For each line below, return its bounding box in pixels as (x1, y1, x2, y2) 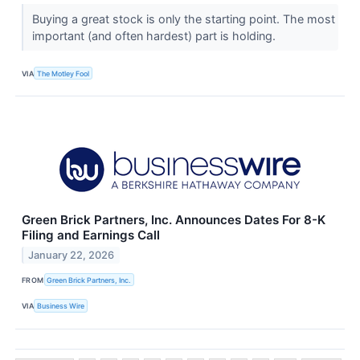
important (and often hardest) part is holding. (31, 28, 279, 43)
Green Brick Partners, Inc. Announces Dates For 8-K (22, 212, 325, 228)
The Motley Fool (37, 68, 90, 78)
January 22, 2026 (28, 248, 115, 261)
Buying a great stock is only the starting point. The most (31, 11, 335, 26)
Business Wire (37, 301, 85, 310)
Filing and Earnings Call (22, 227, 160, 243)
